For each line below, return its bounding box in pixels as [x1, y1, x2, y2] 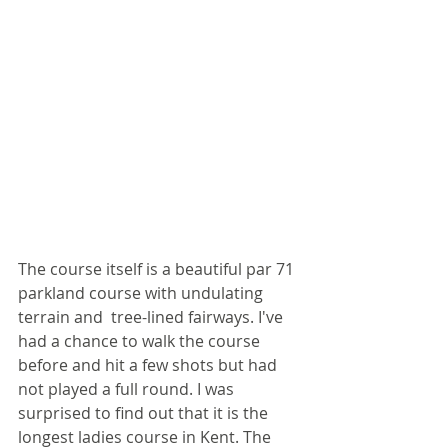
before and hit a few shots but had [18, 353, 281, 376]
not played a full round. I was [18, 377, 238, 400]
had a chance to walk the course [18, 329, 264, 352]
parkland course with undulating [18, 281, 267, 304]
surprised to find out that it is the [18, 401, 272, 424]
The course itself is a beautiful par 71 [18, 257, 298, 280]
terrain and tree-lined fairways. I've [18, 305, 287, 328]
